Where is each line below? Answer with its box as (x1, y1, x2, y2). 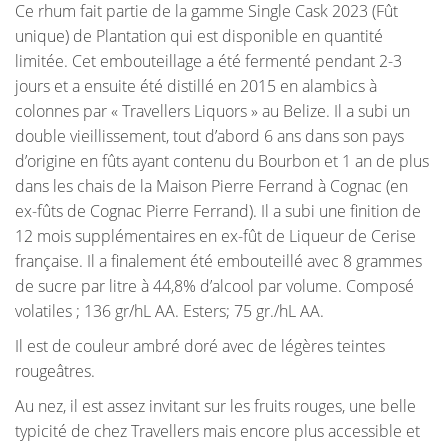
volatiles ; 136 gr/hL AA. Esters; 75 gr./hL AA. (15, 300, 324, 323)
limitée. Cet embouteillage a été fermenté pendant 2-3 (15, 50, 402, 73)
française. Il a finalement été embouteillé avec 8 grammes (15, 250, 422, 273)
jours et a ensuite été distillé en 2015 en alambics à (15, 75, 377, 98)
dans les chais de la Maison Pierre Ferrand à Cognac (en (15, 175, 408, 198)
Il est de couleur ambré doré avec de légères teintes (15, 335, 385, 358)
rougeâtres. (15, 360, 95, 383)
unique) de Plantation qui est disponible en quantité (15, 25, 383, 48)
